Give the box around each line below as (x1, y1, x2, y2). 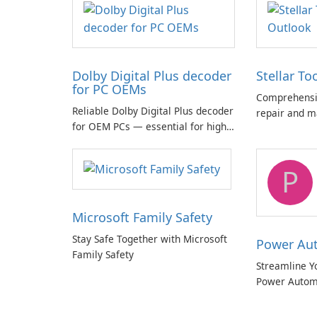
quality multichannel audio (72, 135, 195, 149)
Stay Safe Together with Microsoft (72, 232, 227, 246)
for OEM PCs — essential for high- (72, 120, 229, 133)
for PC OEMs (72, 81, 146, 98)
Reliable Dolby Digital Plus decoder (72, 104, 234, 117)
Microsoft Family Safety (72, 209, 212, 226)
